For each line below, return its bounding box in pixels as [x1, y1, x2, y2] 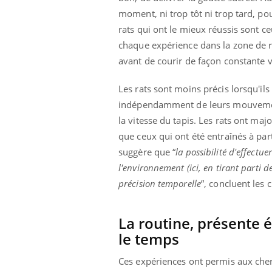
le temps [118, 229, 179, 250]
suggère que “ [118, 146, 176, 158]
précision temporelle [118, 177, 201, 190]
